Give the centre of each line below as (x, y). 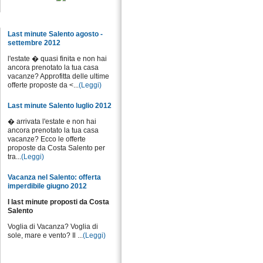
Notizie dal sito (60, 20)
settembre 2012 (34, 43)
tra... (14, 157)
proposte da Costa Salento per (56, 148)
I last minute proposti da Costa (58, 202)
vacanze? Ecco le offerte (47, 139)
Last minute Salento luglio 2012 (60, 106)
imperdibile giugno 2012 (47, 186)
